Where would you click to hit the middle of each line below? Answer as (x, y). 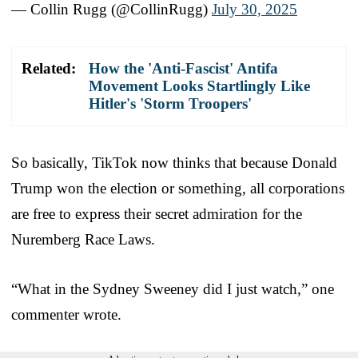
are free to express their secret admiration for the (157, 214)
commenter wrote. (66, 315)
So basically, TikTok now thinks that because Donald (174, 163)
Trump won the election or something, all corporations (178, 189)
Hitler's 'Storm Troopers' (170, 104)
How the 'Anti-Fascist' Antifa (183, 69)
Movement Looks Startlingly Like (199, 86)
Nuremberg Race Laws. (83, 240)
